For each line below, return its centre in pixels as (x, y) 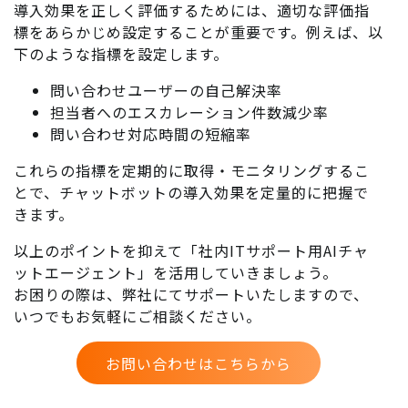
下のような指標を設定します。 (121, 54)
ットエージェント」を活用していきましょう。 (176, 273)
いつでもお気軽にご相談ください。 (138, 316)
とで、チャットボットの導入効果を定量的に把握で (191, 193)
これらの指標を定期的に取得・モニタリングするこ (192, 171)
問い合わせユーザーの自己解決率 (166, 91)
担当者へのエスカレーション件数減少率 (189, 112)
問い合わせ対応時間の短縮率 (151, 134)
